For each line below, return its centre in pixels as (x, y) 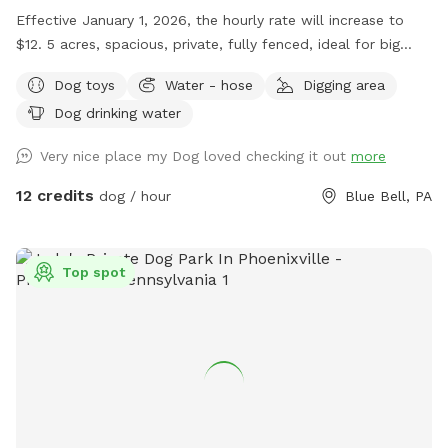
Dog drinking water (117, 112)
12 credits (55, 195)
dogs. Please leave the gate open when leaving (178, 67)
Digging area (344, 84)
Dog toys (84, 84)
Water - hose (209, 84)
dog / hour (132, 195)
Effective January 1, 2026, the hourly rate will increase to (210, 19)
